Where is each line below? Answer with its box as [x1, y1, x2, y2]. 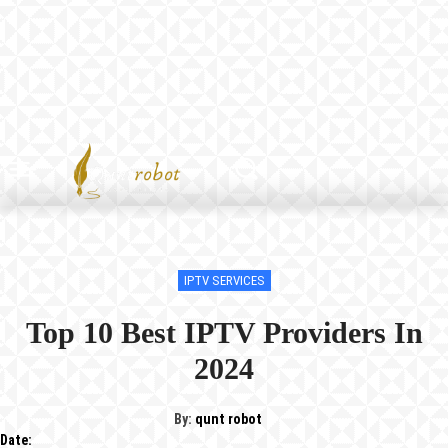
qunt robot [194, 410, 262, 427]
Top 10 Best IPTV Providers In [25, 315, 423, 349]
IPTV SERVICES [183, 272, 265, 288]
